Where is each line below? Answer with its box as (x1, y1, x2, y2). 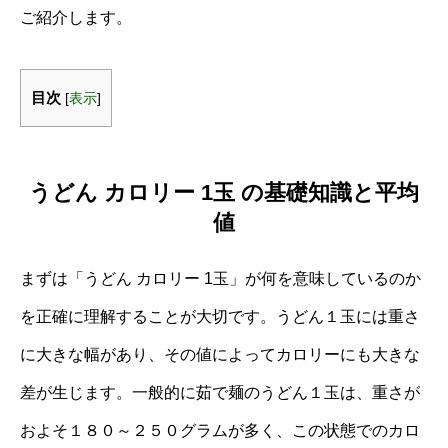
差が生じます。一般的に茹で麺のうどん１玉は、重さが (20, 383, 420, 401)
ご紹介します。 (20, 9, 132, 26)
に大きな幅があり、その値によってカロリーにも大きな (20, 345, 420, 363)
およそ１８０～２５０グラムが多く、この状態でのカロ (20, 421, 420, 439)
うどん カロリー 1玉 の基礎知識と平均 (29, 179, 419, 205)
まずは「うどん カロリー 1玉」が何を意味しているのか (20, 269, 421, 287)
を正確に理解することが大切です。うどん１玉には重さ (20, 307, 420, 325)
